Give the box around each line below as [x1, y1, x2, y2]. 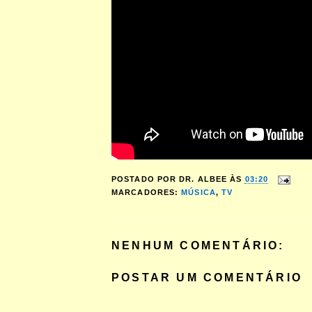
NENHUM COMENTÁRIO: [111, 239, 285, 252]
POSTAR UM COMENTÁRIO [111, 271, 302, 284]
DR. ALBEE [179, 175, 228, 184]
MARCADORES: [111, 188, 182, 196]
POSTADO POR [111, 175, 180, 184]
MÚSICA [181, 188, 216, 196]
